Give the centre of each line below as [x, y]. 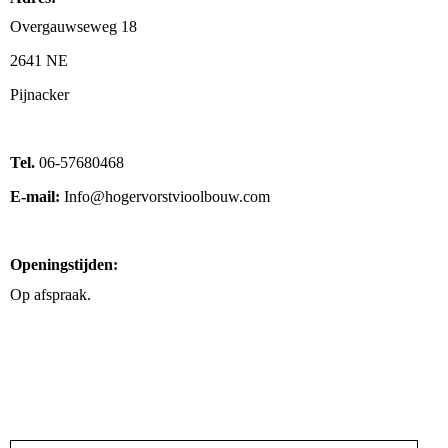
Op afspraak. [50, 294]
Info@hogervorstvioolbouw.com [165, 197]
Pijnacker [39, 95]
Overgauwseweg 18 [73, 27]
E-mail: [35, 197]
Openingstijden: [64, 265]
